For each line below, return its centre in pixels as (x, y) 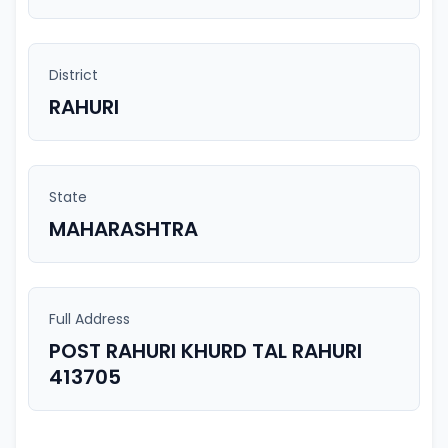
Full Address (89, 319)
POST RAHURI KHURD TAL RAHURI (205, 351)
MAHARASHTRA (123, 229)
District (73, 75)
